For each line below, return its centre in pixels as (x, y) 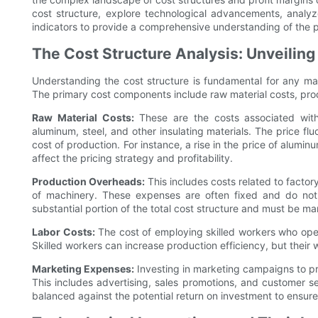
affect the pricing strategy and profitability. (132, 158)
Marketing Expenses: (83, 269)
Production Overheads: (89, 182)
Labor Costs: (64, 232)
